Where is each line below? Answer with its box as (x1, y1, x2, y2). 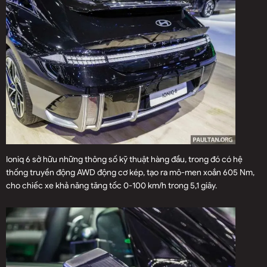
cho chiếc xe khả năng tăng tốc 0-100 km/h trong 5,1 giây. (6, 180, 217, 191)
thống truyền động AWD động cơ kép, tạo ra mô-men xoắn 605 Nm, (6, 167, 254, 178)
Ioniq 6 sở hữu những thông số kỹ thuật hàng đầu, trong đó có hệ (6, 154, 243, 164)
